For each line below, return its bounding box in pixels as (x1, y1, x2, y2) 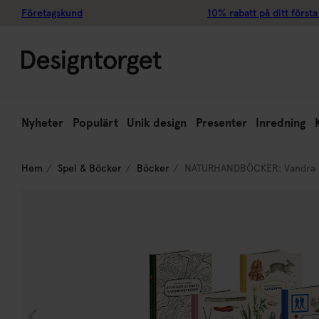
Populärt (72, 116, 118, 130)
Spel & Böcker (58, 162, 122, 174)
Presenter (195, 116, 247, 130)
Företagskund (21, 7, 83, 19)
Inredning (256, 116, 306, 130)
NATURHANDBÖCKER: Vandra (184, 162, 315, 174)
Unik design (127, 116, 187, 130)
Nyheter (21, 116, 63, 130)
